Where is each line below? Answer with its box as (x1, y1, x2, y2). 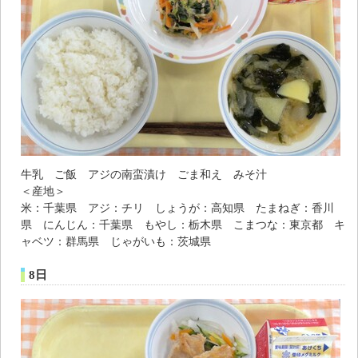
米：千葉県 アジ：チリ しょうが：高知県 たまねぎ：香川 (21, 201, 334, 214)
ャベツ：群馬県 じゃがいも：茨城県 (21, 234, 211, 248)
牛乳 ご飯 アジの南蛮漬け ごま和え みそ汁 (21, 167, 267, 181)
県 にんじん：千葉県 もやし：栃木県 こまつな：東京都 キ (21, 217, 345, 231)
